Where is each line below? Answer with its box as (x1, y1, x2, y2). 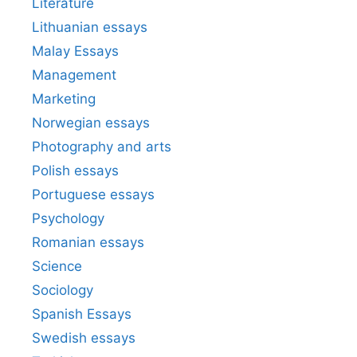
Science (32, 257, 82, 274)
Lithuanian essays (32, 18, 147, 35)
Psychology (32, 210, 104, 226)
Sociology (32, 281, 93, 298)
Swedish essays (32, 329, 135, 346)
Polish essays (32, 162, 119, 178)
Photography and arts (32, 138, 171, 155)
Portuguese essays (32, 186, 155, 202)
